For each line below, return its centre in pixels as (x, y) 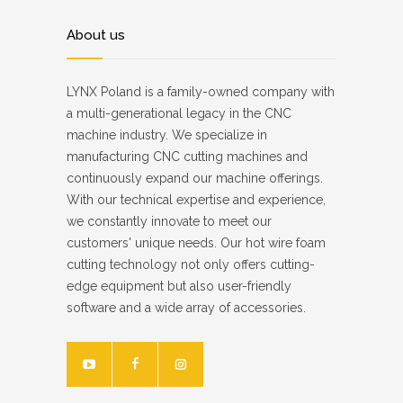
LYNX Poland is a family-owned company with (201, 91)
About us (96, 35)
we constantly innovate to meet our (169, 221)
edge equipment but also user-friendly (179, 286)
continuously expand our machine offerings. (195, 178)
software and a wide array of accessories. (186, 307)
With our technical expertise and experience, (196, 199)
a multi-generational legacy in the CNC (179, 113)
